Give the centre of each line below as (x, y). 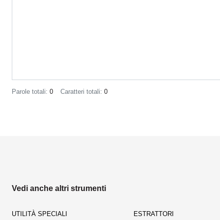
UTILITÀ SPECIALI (40, 214)
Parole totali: (31, 92)
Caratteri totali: (82, 92)
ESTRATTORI (153, 214)
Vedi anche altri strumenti (59, 188)
